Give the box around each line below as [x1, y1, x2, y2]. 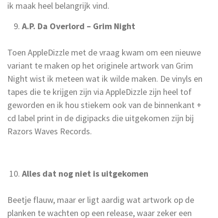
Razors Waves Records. [7, 125, 92, 137]
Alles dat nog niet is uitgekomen [22, 167, 148, 179]
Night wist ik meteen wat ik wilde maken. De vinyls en [7, 73, 202, 84]
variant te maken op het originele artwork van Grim [7, 59, 193, 71]
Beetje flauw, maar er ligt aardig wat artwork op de [7, 194, 194, 205]
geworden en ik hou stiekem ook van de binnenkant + [7, 99, 201, 110]
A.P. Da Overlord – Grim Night [22, 20, 135, 32]
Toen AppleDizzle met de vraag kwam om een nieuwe [7, 46, 201, 58]
